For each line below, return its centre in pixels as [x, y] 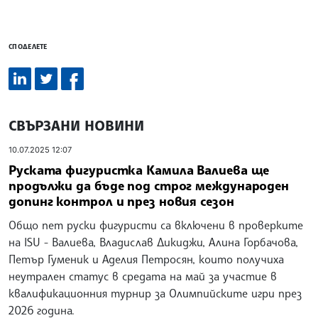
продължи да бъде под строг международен [149, 185]
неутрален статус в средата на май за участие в [143, 276]
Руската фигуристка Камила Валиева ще [139, 169]
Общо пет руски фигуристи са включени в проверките [156, 225]
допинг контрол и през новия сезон [121, 201]
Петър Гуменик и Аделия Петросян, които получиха [146, 259]
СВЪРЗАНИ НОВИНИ [76, 126]
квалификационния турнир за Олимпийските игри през [155, 293]
